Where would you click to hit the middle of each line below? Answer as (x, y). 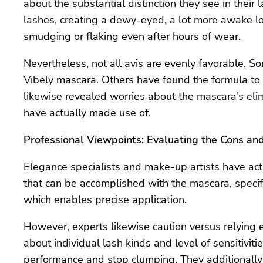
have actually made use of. (87, 113)
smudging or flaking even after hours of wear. (132, 37)
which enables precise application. (105, 200)
